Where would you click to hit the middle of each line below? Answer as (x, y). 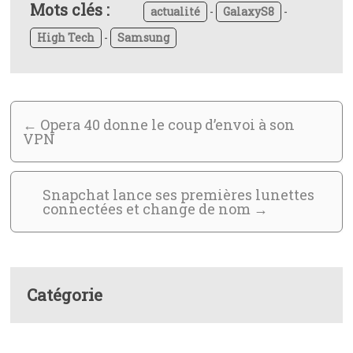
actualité (176, 12)
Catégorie (65, 295)
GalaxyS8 (249, 12)
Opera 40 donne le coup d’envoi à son (166, 125)
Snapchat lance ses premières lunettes (179, 195)
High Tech (66, 38)
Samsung (144, 38)
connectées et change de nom (149, 209)
